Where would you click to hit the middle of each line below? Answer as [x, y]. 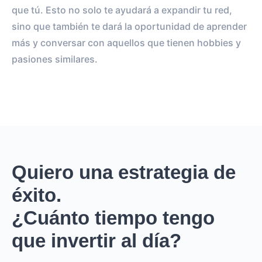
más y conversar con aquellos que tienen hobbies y [126, 43]
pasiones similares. [55, 59]
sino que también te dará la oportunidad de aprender [129, 26]
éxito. [37, 195]
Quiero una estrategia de [124, 172]
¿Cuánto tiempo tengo [113, 218]
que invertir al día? [96, 241]
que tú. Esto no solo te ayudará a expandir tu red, [122, 10]
